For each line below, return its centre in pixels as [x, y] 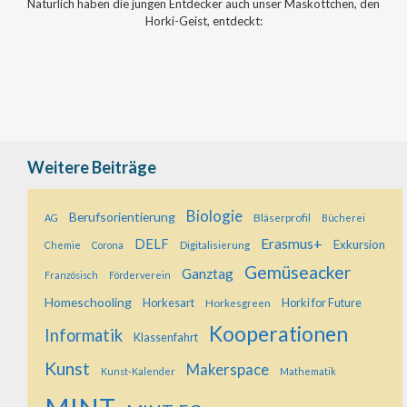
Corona [108, 244]
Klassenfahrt [166, 337]
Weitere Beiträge [92, 168]
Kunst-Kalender [138, 371]
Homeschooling [88, 302]
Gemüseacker [298, 272]
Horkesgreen [238, 302]
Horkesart [169, 303]
